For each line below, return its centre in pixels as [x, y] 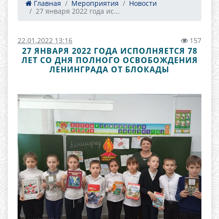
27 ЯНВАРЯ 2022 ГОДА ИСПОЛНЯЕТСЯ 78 [109, 51]
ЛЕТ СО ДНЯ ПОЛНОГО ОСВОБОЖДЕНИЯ [109, 60]
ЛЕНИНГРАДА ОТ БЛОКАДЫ [109, 69]
